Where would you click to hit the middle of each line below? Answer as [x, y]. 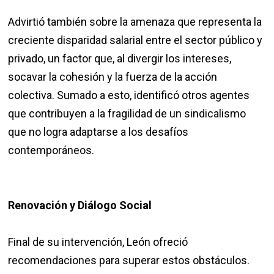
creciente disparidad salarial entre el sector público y [135, 40]
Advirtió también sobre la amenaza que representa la [135, 22]
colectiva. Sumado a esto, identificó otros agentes [129, 95]
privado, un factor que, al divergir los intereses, [120, 59]
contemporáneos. [51, 150]
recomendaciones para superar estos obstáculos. [129, 261]
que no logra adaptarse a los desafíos [98, 132]
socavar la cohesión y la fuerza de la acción [113, 77]
